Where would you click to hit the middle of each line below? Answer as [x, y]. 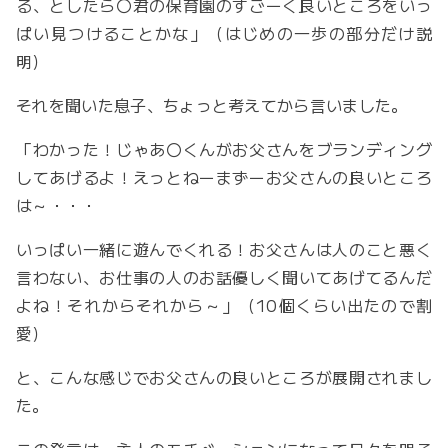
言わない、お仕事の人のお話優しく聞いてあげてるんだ [224, 277]
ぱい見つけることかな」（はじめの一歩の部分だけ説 [224, 33]
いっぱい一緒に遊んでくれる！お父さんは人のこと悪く [224, 249]
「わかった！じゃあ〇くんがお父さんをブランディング [224, 149]
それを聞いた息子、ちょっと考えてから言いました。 [212, 105]
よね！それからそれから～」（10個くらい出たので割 [224, 305]
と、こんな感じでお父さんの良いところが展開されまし [224, 377]
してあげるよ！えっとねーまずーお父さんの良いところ [224, 177]
